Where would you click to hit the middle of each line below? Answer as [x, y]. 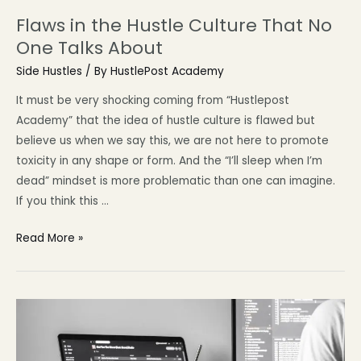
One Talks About [89, 48]
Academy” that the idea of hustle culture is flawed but [166, 120]
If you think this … [62, 201]
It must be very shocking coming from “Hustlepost [153, 100]
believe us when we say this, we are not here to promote [172, 140]
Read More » [50, 239]
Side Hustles [49, 71]
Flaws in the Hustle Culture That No [174, 26]
